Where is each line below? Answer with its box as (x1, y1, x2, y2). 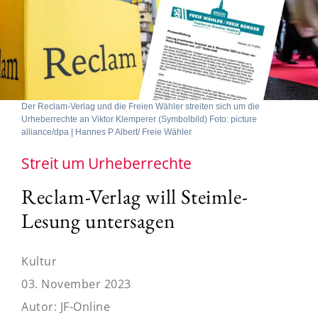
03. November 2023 (21, 275, 131, 292)
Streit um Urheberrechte (21, 153, 192, 173)
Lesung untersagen (21, 207, 175, 234)
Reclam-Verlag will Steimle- (21, 182, 248, 210)
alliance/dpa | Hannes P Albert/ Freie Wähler (21, 126, 192, 137)
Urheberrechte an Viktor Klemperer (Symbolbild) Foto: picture (21, 114, 257, 124)
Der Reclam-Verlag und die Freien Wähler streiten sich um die (21, 101, 260, 111)
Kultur (21, 253, 57, 269)
